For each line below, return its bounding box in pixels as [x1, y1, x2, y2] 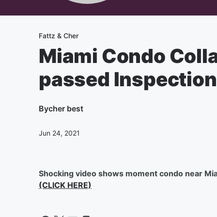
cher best [48, 104, 83, 113]
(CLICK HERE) [39, 180, 92, 190]
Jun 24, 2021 [39, 129, 80, 137]
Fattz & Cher [39, 31, 78, 40]
